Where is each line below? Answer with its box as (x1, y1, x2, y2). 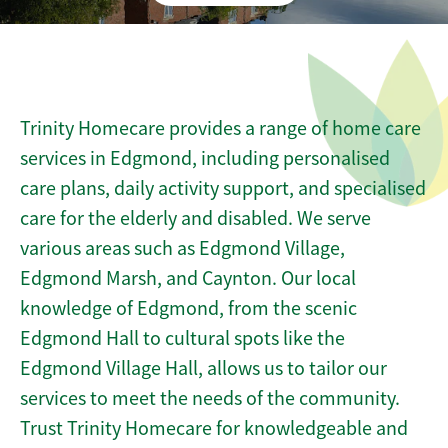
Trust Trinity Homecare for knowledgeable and (20, 416, 408, 441)
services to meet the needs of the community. (20, 386, 400, 411)
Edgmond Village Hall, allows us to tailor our (20, 356, 387, 381)
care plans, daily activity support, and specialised (20, 176, 426, 201)
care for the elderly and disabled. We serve (20, 206, 371, 231)
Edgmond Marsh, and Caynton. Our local (20, 266, 356, 291)
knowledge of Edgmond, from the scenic (20, 296, 357, 321)
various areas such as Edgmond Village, (20, 236, 345, 261)
